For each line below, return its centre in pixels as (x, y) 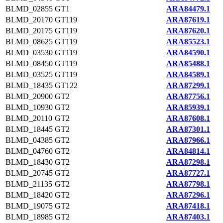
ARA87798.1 (188, 184)
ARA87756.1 (188, 96)
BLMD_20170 (29, 20)
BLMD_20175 (29, 31)
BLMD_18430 (29, 162)
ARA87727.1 (188, 173)
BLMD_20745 (29, 173)
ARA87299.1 (188, 85)
